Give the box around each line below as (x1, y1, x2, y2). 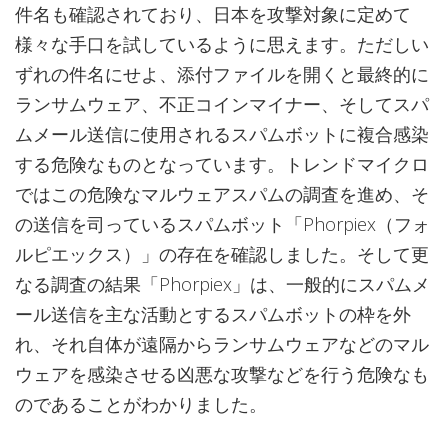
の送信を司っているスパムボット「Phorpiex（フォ (15, 212, 430, 236)
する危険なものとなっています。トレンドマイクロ (15, 152, 429, 176)
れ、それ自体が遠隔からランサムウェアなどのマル (15, 332, 429, 356)
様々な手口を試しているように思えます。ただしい (15, 32, 429, 56)
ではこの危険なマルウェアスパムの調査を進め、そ (15, 182, 429, 206)
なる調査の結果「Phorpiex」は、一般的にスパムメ (15, 272, 430, 296)
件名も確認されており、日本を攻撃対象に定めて (15, 2, 411, 26)
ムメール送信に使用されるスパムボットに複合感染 (15, 122, 429, 146)
